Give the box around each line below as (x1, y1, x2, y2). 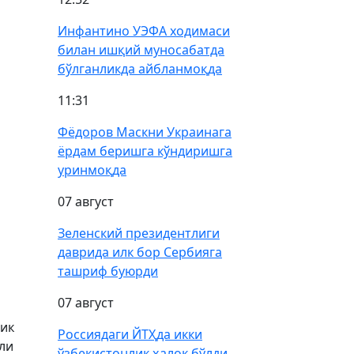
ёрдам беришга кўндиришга (58, 142, 232, 160)
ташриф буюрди (58, 262, 158, 280)
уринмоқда (58, 161, 126, 179)
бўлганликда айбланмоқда (58, 60, 222, 77)
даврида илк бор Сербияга (58, 243, 222, 261)
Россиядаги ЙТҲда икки (58, 326, 202, 343)
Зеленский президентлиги (58, 224, 220, 242)
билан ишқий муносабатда (58, 41, 224, 58)
